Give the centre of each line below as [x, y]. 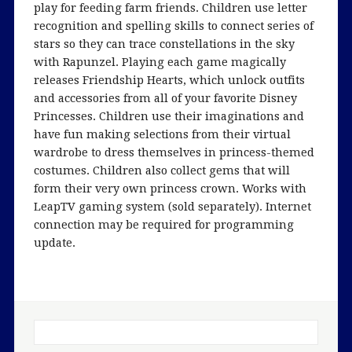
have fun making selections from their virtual [162, 134]
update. [54, 242]
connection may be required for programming [163, 224]
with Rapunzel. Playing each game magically [159, 61]
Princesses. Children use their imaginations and [169, 115]
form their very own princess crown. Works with [170, 188]
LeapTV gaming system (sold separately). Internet [172, 206]
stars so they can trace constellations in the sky [164, 43]
